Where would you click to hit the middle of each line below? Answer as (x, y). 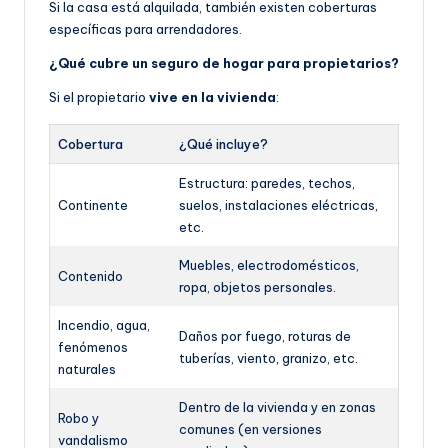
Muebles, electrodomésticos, (269, 264)
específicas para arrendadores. (145, 28)
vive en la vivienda (212, 96)
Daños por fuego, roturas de (265, 335)
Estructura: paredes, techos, (267, 182)
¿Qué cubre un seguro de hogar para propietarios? (224, 62)
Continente (93, 204)
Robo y (78, 417)
